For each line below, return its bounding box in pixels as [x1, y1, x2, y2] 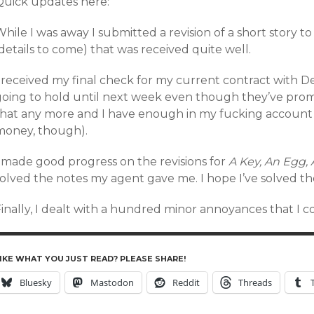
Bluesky [20, 276, 52, 289]
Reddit [172, 276, 200, 289]
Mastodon [90, 276, 134, 289]
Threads [238, 276, 272, 289]
